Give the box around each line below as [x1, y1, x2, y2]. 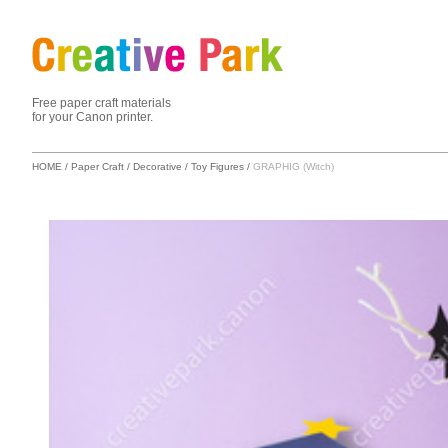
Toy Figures [191, 161, 244, 172]
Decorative [133, 161, 182, 172]
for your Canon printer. [32, 110, 153, 124]
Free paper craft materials [32, 96, 171, 110]
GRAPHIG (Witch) [253, 161, 334, 172]
